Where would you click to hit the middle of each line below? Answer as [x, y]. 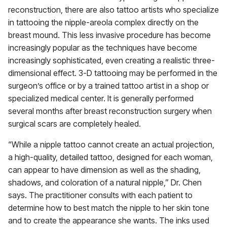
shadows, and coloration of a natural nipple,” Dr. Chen [105, 182]
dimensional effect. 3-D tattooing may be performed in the [113, 73]
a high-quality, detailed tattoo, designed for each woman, [110, 157]
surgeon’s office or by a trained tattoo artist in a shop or [108, 86]
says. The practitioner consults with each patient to [100, 195]
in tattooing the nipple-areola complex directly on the [103, 22]
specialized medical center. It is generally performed [101, 98]
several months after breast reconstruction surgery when [110, 111]
